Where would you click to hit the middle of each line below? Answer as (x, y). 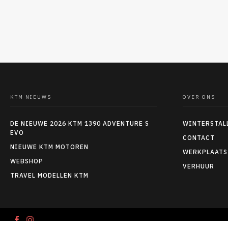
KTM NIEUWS (31, 97)
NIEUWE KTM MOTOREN (49, 147)
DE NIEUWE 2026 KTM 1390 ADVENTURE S (80, 123)
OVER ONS (199, 97)
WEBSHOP (27, 161)
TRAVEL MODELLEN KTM (49, 175)
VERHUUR (198, 166)
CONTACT (198, 137)
